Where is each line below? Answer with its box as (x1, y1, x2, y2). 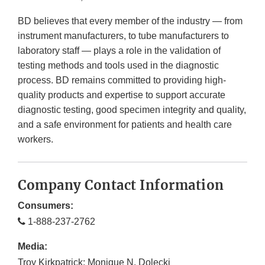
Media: (18, 241, 47, 252)
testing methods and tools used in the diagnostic (18, 60, 219, 71)
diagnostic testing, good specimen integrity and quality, (18, 105, 246, 115)
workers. (18, 134, 53, 145)
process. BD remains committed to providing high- (18, 75, 226, 86)
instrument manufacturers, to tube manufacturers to (18, 31, 229, 41)
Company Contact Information (18, 177, 224, 194)
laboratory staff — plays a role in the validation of (18, 46, 221, 56)
